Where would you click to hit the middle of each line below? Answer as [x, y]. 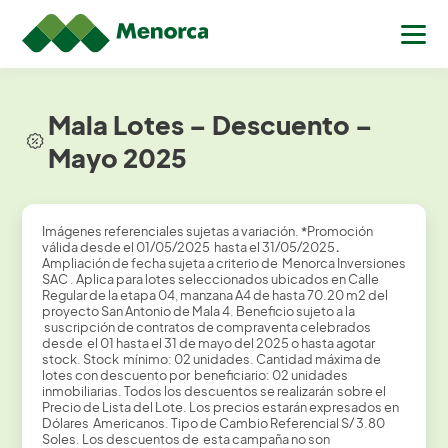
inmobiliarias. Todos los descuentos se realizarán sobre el [213, 391]
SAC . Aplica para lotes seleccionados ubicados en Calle [210, 279]
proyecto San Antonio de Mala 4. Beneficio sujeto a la [198, 311]
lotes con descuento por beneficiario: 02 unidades [194, 375]
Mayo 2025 [118, 157]
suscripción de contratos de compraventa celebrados [206, 327]
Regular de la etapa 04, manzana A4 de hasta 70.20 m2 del [214, 295]
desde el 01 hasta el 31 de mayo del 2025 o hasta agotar [208, 343]
